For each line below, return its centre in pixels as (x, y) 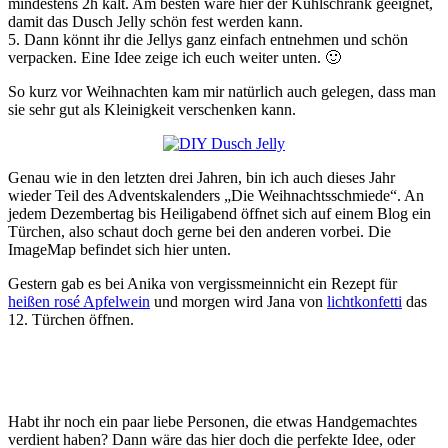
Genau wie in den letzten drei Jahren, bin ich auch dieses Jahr (201, 177)
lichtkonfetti (364, 301)
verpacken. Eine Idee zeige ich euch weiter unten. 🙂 (174, 57)
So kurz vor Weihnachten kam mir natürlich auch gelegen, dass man (222, 91)
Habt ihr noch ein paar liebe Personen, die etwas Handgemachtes (212, 421)
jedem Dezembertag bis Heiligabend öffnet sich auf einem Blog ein (219, 213)
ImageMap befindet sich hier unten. (119, 249)
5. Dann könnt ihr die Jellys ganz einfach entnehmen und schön (208, 39)
